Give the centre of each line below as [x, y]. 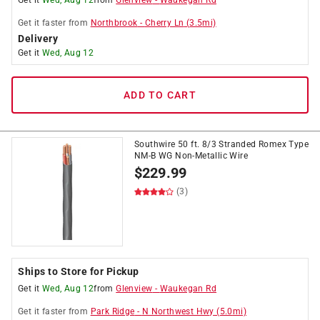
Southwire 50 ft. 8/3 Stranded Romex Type [221, 144]
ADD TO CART [160, 95]
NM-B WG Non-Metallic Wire [191, 156]
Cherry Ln [164, 23]
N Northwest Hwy [178, 311]
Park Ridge [112, 311]
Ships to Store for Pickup [79, 271]
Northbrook [114, 23]
